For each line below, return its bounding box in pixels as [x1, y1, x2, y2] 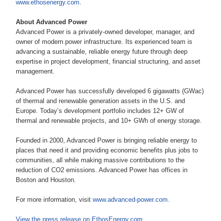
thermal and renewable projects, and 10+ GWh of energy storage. [16, 117, 202, 125]
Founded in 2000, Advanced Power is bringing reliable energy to [16, 137, 197, 145]
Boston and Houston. [16, 176, 76, 184]
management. [16, 68, 55, 75]
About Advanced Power [16, 18, 89, 26]
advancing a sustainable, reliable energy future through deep [16, 48, 187, 56]
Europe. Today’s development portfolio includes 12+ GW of [16, 107, 184, 115]
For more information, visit [16, 196, 93, 204]
